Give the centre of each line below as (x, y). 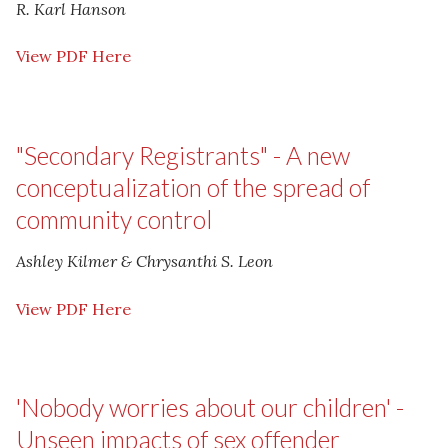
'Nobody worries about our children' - (210, 407)
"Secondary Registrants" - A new (183, 155)
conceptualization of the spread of (193, 187)
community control (114, 219)
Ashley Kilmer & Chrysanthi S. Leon (144, 261)
